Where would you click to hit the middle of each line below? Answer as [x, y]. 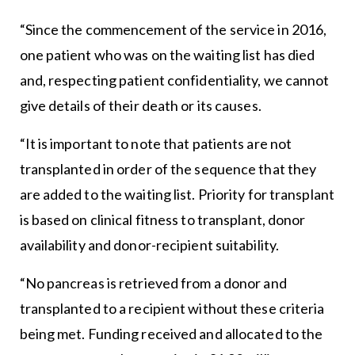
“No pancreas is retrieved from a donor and [153, 283]
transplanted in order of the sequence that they [168, 169]
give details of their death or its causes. [140, 106]
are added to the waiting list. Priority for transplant [177, 195]
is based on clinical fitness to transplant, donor [162, 220]
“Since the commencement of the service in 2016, [173, 30]
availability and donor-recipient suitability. [149, 245]
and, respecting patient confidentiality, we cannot [174, 80]
